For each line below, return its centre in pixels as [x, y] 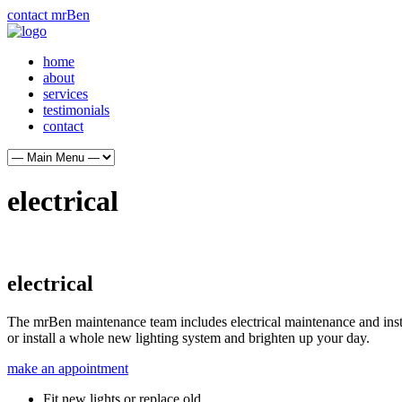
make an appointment [68, 368]
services [66, 94]
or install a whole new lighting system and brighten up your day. [188, 337]
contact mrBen [48, 15]
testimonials [76, 110]
